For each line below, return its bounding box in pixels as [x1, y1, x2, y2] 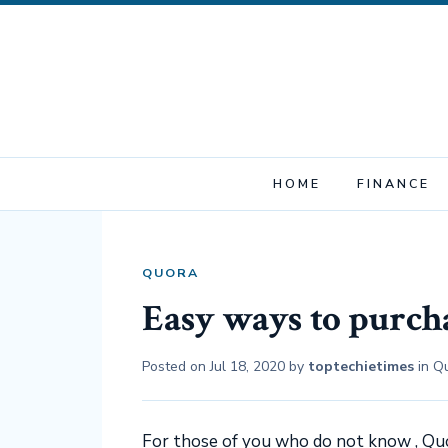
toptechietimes [308, 357, 414, 376]
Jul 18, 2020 [210, 357, 285, 376]
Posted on [142, 357, 210, 376]
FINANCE [356, 175, 430, 192]
